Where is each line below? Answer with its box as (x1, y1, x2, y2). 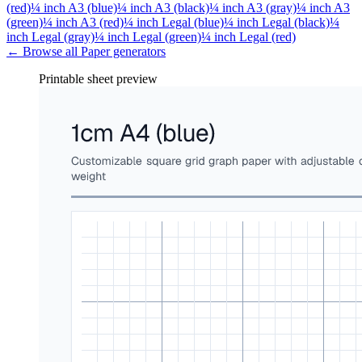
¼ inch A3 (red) (43, 15, 124, 29)
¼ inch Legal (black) (224, 15, 330, 29)
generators (110, 44, 166, 58)
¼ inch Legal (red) (201, 29, 296, 44)
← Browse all (6, 44, 81, 58)
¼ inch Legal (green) (95, 29, 201, 44)
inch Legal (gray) (6, 29, 95, 44)
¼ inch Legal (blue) (124, 15, 224, 29)
